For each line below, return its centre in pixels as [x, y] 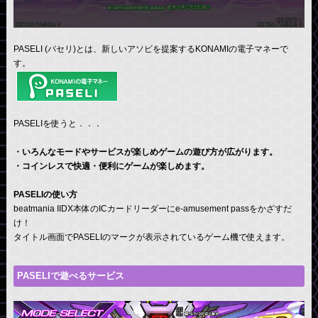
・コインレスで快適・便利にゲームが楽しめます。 [111, 166]
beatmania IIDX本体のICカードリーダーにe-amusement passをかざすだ [152, 208]
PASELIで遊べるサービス [70, 275]
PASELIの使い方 [45, 194]
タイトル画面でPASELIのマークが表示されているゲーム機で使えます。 [151, 237]
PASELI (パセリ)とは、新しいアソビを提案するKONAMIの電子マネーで [150, 49]
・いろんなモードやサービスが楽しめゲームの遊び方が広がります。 [145, 152]
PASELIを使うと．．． [57, 123]
